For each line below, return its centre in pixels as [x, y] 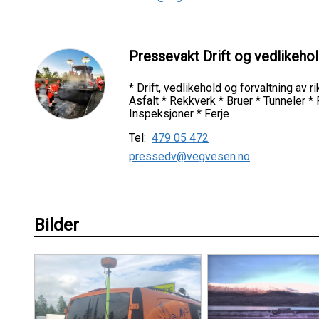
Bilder [57, 225]
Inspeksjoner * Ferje [179, 113]
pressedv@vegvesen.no [189, 156]
